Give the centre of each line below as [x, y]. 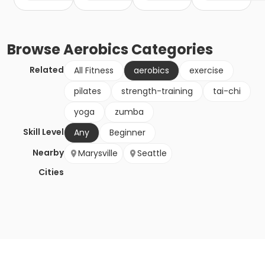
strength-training [157, 91]
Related [47, 70]
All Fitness [94, 71]
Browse [35, 50]
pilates [88, 91]
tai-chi [227, 91]
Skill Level [43, 132]
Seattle [152, 153]
